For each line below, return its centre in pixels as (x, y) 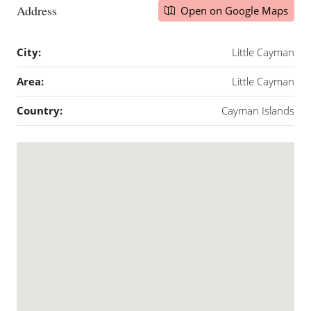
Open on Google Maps (233, 10)
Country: (40, 110)
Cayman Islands (258, 110)
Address (37, 10)
